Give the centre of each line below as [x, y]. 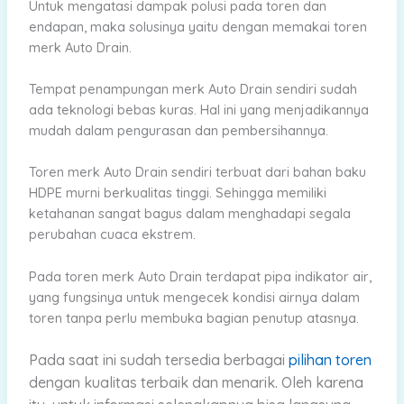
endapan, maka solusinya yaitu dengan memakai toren [197, 26]
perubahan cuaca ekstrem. [112, 234]
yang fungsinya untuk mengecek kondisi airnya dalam [194, 297]
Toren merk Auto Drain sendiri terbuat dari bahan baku [197, 172]
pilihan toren [330, 360]
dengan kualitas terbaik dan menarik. [155, 383]
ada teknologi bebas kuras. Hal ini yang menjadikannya [198, 110]
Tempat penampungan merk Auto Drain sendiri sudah [193, 89]
